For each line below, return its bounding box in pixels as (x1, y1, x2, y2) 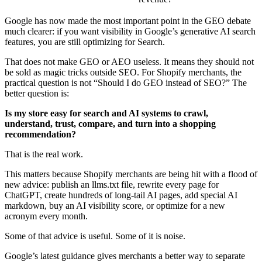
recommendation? (5, 129, 76, 139)
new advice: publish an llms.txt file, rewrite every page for (5, 179, 219, 189)
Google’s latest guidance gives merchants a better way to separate (5, 250, 245, 261)
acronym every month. (5, 211, 88, 221)
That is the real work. (5, 149, 83, 159)
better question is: (5, 88, 69, 98)
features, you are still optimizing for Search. (5, 36, 165, 47)
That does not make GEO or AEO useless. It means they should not (5, 56, 254, 67)
